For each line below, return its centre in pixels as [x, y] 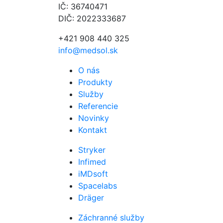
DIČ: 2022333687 [92, 18]
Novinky [94, 118]
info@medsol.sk [88, 50]
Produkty [95, 82]
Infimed [92, 162]
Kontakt [93, 130]
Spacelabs [98, 185]
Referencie [98, 106]
